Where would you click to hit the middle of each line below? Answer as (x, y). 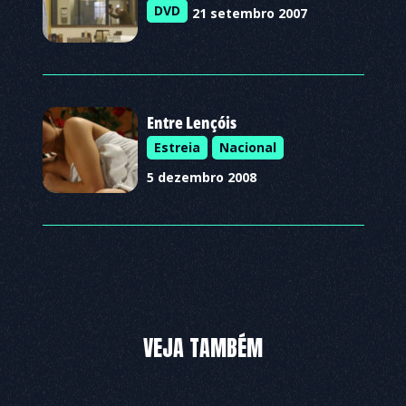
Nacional (247, 147)
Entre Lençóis (191, 122)
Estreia (177, 147)
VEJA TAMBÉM (203, 348)
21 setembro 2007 (249, 13)
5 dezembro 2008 (201, 177)
